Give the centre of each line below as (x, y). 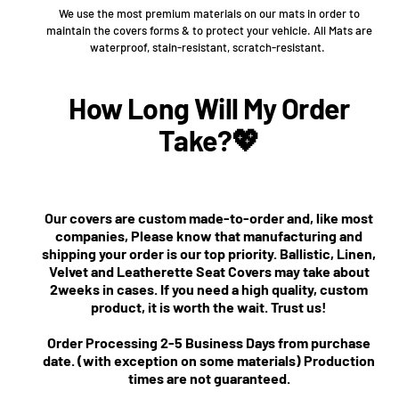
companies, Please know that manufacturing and (209, 236)
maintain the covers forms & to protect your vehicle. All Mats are (209, 31)
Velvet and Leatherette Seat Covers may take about (209, 272)
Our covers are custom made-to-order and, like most (209, 218)
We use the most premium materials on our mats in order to (209, 14)
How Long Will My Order (209, 108)
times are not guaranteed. (209, 379)
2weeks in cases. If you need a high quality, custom (209, 289)
